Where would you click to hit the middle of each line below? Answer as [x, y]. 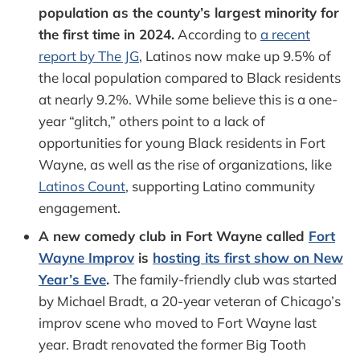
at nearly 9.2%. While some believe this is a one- [188, 99]
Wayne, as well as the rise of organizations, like [185, 164]
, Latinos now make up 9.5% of [235, 55]
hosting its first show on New [248, 257]
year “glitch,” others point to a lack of [152, 121]
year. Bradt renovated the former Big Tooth [172, 344]
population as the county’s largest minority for [189, 12]
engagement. [80, 207]
